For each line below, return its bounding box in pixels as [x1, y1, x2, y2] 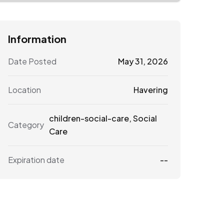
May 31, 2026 [117, 55, 168, 66]
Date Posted [8, 55, 56, 66]
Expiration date [8, 154, 64, 165]
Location [8, 84, 41, 95]
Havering [133, 84, 168, 95]
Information [8, 32, 66, 45]
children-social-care [49, 112, 129, 123]
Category [8, 119, 44, 130]
